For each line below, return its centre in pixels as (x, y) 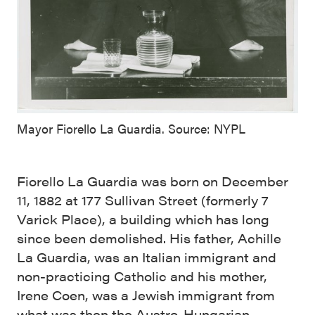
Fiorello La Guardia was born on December (153, 181)
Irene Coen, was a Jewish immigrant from (146, 295)
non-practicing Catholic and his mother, (142, 276)
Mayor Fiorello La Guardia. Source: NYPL (131, 129)
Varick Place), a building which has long (143, 219)
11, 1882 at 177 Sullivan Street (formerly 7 (143, 200)
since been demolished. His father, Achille (149, 238)
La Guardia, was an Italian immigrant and (147, 257)
